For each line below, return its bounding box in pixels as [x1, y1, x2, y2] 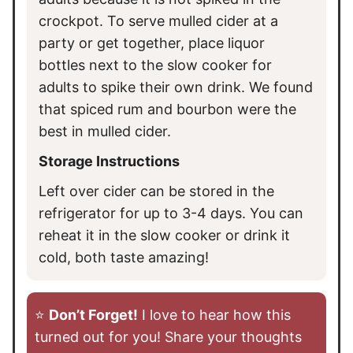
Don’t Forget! [49, 306, 138, 323]
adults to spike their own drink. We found [39, 78, 313, 95]
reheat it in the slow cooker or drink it [39, 226, 290, 243]
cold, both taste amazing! [39, 248, 209, 266]
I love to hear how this [138, 306, 291, 323]
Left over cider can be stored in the [39, 182, 274, 199]
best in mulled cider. [39, 122, 171, 139]
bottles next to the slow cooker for [39, 56, 272, 73]
